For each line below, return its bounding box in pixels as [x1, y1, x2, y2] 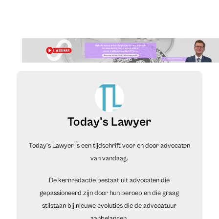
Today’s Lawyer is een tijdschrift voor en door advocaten [28, 141, 190, 150]
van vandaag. [90, 154, 129, 162]
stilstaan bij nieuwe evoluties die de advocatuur [42, 201, 177, 210]
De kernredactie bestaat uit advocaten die [49, 176, 170, 184]
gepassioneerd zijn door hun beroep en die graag [40, 189, 179, 197]
